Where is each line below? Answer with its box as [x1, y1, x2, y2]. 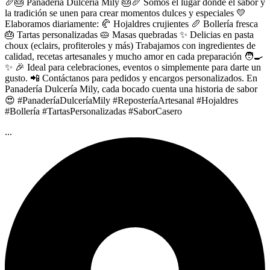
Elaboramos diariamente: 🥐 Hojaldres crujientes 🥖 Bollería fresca [5, 18, 258, 29]
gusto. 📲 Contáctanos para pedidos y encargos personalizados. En [5, 72, 257, 83]
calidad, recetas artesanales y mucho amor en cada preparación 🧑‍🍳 [5, 51, 263, 61]
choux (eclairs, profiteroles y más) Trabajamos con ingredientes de [5, 40, 256, 51]
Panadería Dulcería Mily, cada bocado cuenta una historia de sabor [5, 83, 257, 94]
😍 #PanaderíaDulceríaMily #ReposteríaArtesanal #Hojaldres [5, 95, 238, 105]
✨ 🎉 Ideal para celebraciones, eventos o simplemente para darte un [5, 61, 261, 72]
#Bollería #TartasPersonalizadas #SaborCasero [5, 105, 182, 116]
